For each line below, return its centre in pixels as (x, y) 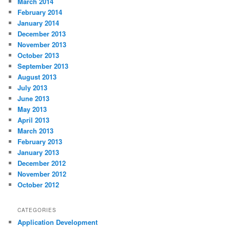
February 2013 (40, 142)
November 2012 (42, 174)
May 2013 (32, 109)
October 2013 (39, 55)
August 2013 (37, 77)
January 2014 (39, 23)
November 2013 (42, 45)
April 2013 (34, 120)
